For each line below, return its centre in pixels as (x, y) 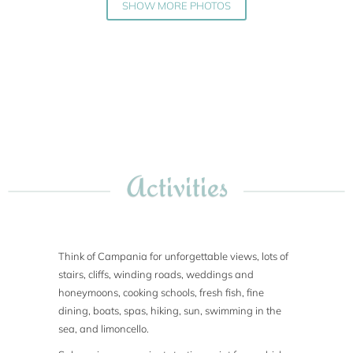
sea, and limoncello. (104, 329)
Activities (176, 186)
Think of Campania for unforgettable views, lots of (174, 256)
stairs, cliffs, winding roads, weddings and (156, 275)
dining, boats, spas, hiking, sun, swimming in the (170, 311)
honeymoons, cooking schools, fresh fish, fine (162, 293)
